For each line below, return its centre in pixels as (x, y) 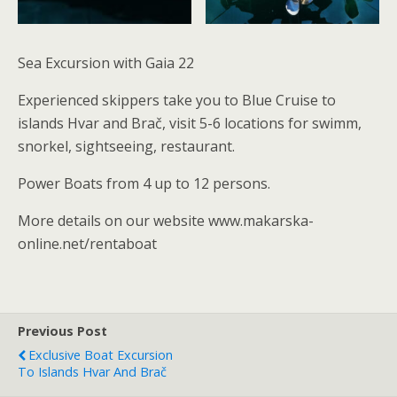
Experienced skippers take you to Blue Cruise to (177, 101)
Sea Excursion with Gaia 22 (106, 63)
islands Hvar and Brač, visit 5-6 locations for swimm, (190, 124)
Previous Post (62, 331)
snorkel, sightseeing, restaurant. (126, 147)
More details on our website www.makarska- (166, 221)
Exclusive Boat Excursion (101, 355)
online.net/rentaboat (87, 244)
